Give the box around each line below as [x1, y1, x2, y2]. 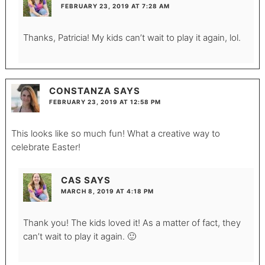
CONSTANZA [49, 85, 111, 97]
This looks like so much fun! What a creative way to [11, 128, 220, 140]
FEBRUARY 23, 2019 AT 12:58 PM [49, 98, 161, 106]
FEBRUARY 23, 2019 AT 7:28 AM [60, 2, 170, 9]
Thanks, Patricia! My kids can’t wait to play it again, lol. [22, 31, 241, 43]
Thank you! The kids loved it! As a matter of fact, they [22, 216, 241, 228]
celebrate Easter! [11, 141, 80, 153]
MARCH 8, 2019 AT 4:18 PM [60, 187, 154, 195]
